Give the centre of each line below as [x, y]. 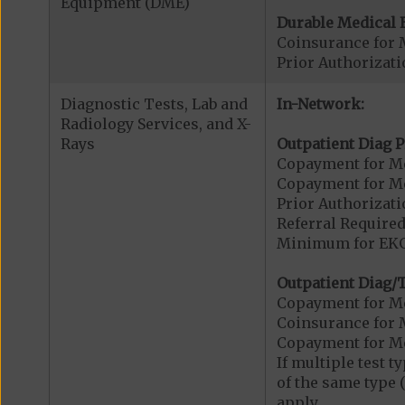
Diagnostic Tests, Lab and [154, 104]
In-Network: [320, 104]
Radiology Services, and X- [155, 123]
